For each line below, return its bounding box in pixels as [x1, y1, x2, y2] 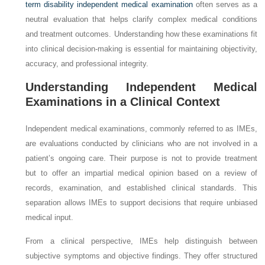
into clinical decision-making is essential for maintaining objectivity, [25, 44, 257, 53]
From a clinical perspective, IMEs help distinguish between [25, 236, 257, 245]
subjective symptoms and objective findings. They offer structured [25, 251, 257, 260]
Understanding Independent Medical [25, 80, 257, 93]
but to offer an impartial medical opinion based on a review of [25, 168, 257, 177]
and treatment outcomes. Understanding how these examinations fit [25, 29, 257, 38]
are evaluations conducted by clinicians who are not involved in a [25, 138, 257, 148]
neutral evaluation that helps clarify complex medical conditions [25, 14, 257, 24]
